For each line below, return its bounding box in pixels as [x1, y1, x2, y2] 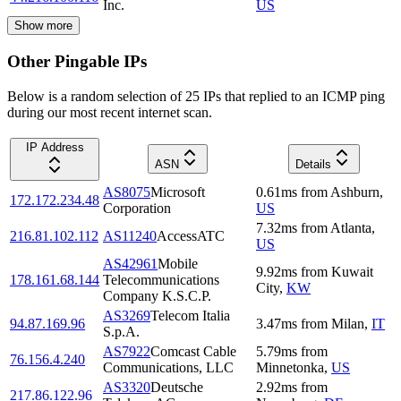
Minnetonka [256, 359, 324, 375]
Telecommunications [103, 271, 219, 287]
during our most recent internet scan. [7, 104, 212, 120]
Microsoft [150, 183, 205, 200]
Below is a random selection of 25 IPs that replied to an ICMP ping [7, 88, 385, 104]
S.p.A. [103, 323, 140, 339]
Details [294, 157, 331, 171]
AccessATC [157, 227, 225, 243]
